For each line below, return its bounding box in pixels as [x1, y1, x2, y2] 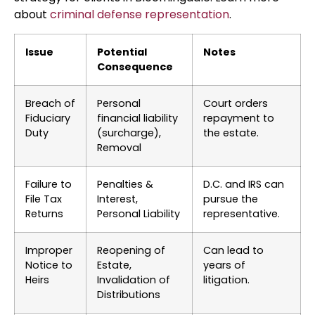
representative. [203, 206, 280, 221]
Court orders [203, 96, 268, 110]
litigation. [203, 272, 250, 287]
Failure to [25, 176, 72, 191]
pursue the [203, 191, 258, 206]
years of [203, 257, 245, 272]
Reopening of [97, 243, 165, 257]
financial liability [97, 110, 178, 125]
